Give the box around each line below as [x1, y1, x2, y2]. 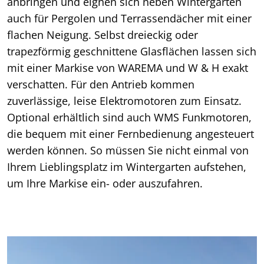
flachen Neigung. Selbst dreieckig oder [7, 28, 198, 42]
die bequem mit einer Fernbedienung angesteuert [7, 127, 254, 141]
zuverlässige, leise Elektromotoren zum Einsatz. [7, 94, 242, 108]
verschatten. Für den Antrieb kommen [7, 77, 194, 92]
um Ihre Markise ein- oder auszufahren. [7, 176, 203, 191]
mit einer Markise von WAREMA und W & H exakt [7, 61, 248, 75]
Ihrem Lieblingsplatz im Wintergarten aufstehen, [7, 160, 246, 174]
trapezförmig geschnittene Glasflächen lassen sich [7, 44, 256, 59]
